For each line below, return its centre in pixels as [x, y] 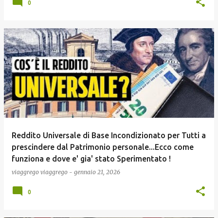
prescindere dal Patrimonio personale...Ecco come [103, 147]
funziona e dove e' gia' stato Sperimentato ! [91, 159]
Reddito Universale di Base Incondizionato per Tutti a [109, 135]
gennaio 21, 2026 [97, 172]
